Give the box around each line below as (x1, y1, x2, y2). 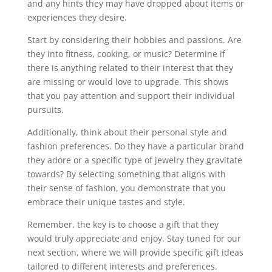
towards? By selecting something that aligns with (27, 168, 226, 180)
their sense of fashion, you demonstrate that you (27, 182, 226, 194)
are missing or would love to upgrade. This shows (27, 75, 229, 87)
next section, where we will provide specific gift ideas (27, 246, 243, 258)
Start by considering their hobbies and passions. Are (27, 33, 242, 46)
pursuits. (27, 103, 64, 115)
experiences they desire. (27, 11, 127, 23)
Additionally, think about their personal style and (27, 126, 227, 138)
